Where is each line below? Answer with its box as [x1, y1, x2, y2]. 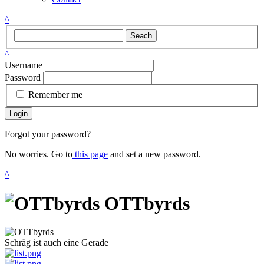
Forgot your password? [5, 129, 91, 140]
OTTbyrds [100, 192, 190, 214]
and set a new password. [108, 149, 201, 160]
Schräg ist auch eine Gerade [5, 237, 108, 248]
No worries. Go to [5, 149, 72, 160]
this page [72, 149, 108, 160]
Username [5, 60, 42, 70]
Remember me [28, 90, 82, 100]
